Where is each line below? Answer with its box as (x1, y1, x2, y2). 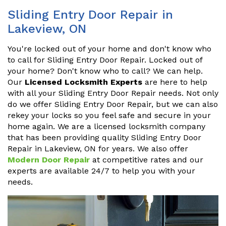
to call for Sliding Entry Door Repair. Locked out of (8, 55, 202, 65)
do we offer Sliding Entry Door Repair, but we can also (8, 99, 218, 109)
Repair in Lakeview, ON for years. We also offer (8, 144, 188, 154)
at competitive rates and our (90, 155, 203, 165)
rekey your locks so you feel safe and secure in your (8, 110, 211, 121)
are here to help (142, 77, 207, 87)
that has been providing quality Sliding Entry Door (8, 133, 201, 143)
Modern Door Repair (8, 155, 90, 165)
